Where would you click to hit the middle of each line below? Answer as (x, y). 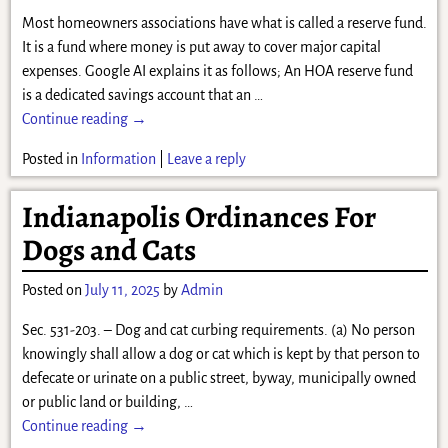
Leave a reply (206, 159)
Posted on (53, 289)
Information (118, 159)
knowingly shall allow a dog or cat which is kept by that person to (220, 353)
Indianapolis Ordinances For (198, 216)
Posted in (49, 159)
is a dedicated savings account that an (137, 95)
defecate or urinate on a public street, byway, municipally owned (218, 377)
